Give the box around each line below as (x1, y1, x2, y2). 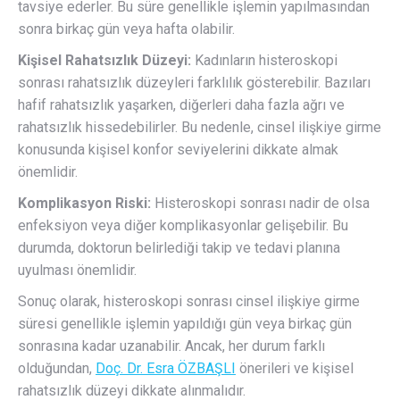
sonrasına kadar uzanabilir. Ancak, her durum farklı (18, 337, 325, 355)
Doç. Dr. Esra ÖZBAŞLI (96, 360, 236, 378)
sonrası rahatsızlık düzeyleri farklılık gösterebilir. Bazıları (18, 74, 371, 92)
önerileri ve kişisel (236, 360, 354, 378)
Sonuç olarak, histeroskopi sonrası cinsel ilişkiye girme (18, 293, 360, 311)
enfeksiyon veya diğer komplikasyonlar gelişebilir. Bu (18, 217, 348, 235)
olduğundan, (18, 360, 96, 378)
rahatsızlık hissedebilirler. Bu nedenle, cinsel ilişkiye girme (18, 119, 381, 137)
